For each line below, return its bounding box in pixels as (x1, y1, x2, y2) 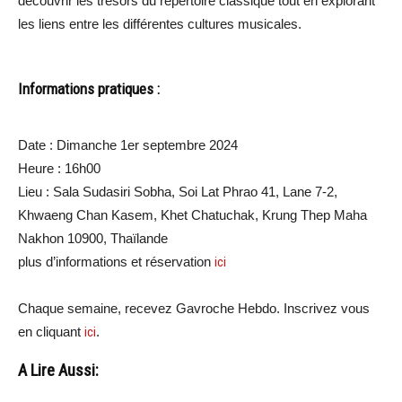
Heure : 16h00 (18, 160, 100, 176)
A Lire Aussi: (18, 360, 99, 380)
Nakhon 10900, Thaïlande (18, 230, 168, 246)
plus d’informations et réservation (18, 253, 214, 269)
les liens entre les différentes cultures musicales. (18, 15, 301, 31)
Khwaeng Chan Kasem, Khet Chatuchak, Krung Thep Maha (18, 206, 367, 223)
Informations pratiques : (18, 79, 160, 98)
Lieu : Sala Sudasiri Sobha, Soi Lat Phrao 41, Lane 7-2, (18, 183, 337, 199)
